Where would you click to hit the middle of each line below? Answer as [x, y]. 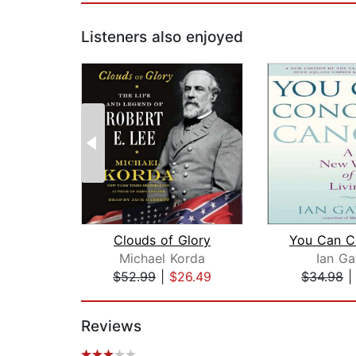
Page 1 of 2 [116, 294]
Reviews [111, 327]
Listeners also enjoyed [162, 37]
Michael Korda [162, 259]
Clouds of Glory [162, 240]
